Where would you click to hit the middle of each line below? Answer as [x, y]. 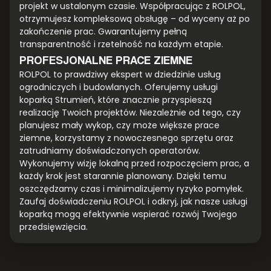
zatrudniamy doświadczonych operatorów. [110, 151]
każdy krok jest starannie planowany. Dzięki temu [123, 176]
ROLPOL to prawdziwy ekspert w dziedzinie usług [120, 75]
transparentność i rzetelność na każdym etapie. [121, 44]
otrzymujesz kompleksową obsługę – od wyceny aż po [135, 19]
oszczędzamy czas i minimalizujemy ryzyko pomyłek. [132, 189]
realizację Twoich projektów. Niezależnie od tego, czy [130, 113]
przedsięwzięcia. [54, 227]
